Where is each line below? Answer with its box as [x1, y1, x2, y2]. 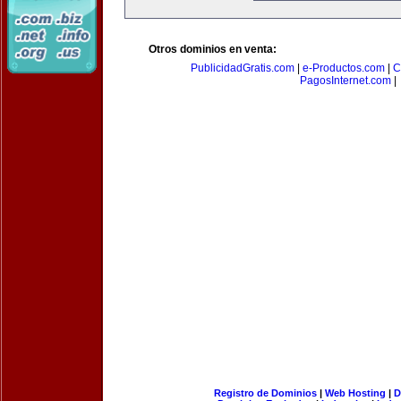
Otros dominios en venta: [149, 43, 277, 55]
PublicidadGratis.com [191, 62, 294, 74]
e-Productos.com [303, 62, 385, 74]
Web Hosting [324, 388, 386, 398]
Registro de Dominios [213, 388, 317, 398]
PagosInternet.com [300, 74, 391, 87]
